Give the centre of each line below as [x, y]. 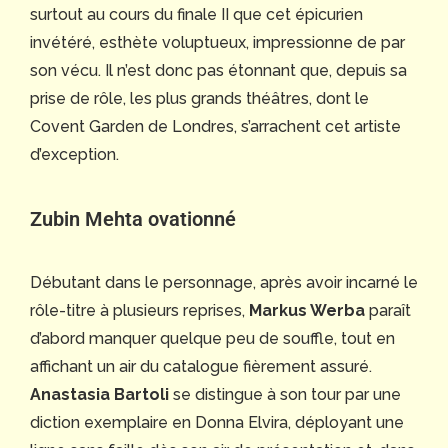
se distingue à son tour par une [285, 394]
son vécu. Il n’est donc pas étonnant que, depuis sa [218, 70]
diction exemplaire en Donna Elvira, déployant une [217, 422]
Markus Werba [309, 310]
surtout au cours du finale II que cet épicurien [196, 14]
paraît [390, 310]
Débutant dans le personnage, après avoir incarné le [224, 282]
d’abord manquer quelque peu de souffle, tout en [212, 338]
